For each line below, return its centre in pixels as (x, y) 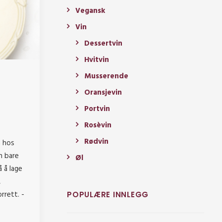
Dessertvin (103, 44)
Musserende (106, 77)
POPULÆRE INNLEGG (108, 195)
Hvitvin (97, 60)
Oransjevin (103, 93)
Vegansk (90, 11)
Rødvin (96, 142)
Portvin (97, 109)
